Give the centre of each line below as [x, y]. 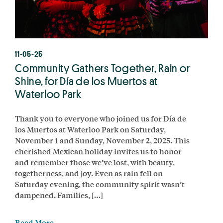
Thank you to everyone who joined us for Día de [101, 118]
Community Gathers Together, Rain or [103, 68]
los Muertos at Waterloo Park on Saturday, [90, 129]
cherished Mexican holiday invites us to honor [98, 151]
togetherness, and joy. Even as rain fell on [89, 173]
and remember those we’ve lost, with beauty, [95, 162]
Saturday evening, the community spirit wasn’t [100, 184]
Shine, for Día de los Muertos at [86, 81]
